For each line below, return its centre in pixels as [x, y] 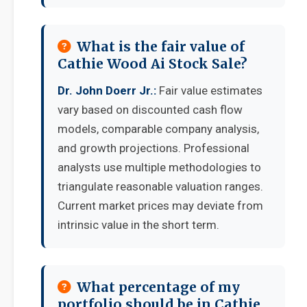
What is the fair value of [161, 47]
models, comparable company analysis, [158, 129]
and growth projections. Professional [153, 148]
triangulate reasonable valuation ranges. [160, 186]
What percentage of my [158, 287]
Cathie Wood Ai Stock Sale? [152, 64]
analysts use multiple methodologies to [159, 167]
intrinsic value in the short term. [138, 225]
